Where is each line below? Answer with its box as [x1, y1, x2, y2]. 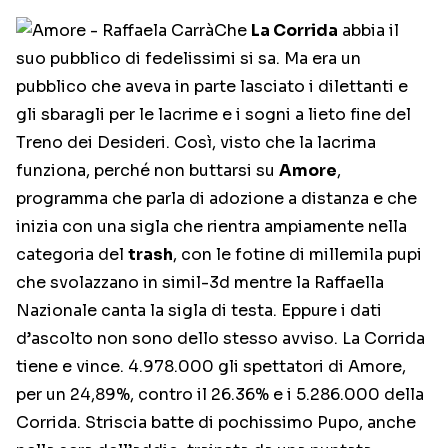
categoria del [16, 244, 128, 265]
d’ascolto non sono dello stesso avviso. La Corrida [16, 328, 425, 349]
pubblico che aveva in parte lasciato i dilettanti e [16, 76, 408, 97]
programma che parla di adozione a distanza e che [16, 188, 417, 209]
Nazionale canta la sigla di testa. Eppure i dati [16, 300, 382, 321]
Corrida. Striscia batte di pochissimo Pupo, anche [16, 412, 416, 433]
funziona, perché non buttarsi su [16, 160, 279, 181]
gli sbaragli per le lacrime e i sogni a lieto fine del [16, 104, 411, 125]
